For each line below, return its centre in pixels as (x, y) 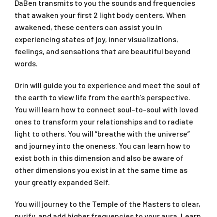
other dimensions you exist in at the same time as (101, 170)
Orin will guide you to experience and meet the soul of (107, 85)
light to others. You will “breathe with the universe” (102, 133)
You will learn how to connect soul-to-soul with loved (106, 109)
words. (26, 63)
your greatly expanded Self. (62, 182)
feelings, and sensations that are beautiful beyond (102, 51)
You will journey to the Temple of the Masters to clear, (108, 203)
